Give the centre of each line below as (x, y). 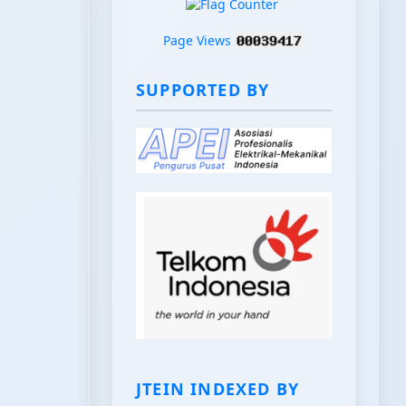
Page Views (198, 40)
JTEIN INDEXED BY (218, 388)
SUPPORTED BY (203, 89)
